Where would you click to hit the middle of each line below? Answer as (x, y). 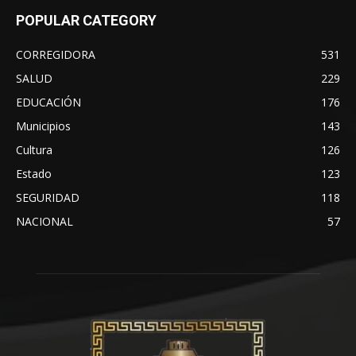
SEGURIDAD (48, 197)
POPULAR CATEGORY (86, 20)
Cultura (34, 149)
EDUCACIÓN (48, 102)
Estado (34, 173)
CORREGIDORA (56, 54)
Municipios (43, 126)
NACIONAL (44, 221)
